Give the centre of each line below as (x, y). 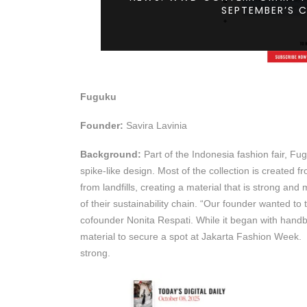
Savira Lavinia (155, 125)
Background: (111, 155)
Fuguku (98, 96)
